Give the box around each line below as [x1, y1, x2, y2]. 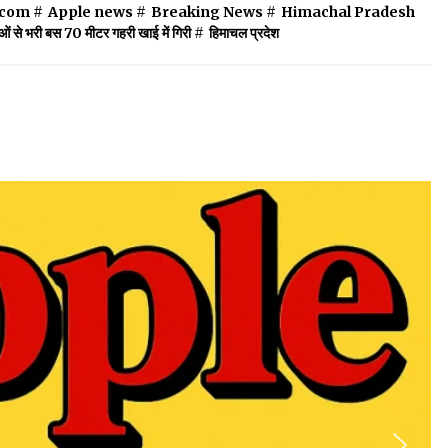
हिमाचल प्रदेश [209, 24, 279, 43]
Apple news [48, 3, 133, 22]
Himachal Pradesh [281, 3, 415, 22]
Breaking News [151, 3, 263, 22]
